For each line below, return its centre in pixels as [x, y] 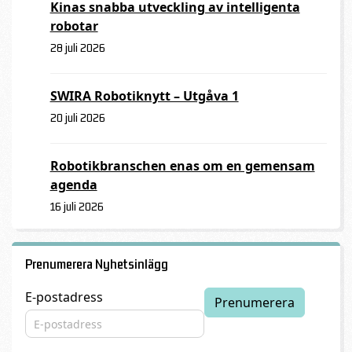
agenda [73, 184]
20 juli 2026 [77, 117]
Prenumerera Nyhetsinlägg [96, 264]
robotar [74, 26]
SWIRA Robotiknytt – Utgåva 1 [144, 95]
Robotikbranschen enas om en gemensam [182, 165]
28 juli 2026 [77, 47]
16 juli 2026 [77, 206]
